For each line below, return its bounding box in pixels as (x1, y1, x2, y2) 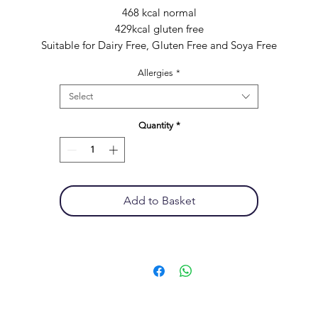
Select (69, 91, 93, 102)
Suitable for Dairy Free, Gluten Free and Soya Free (41, 38, 277, 52)
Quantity (138, 120, 173, 131)
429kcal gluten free (114, 22, 204, 35)
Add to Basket (123, 193, 195, 207)
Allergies (138, 67, 173, 78)
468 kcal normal (121, 6, 197, 19)
